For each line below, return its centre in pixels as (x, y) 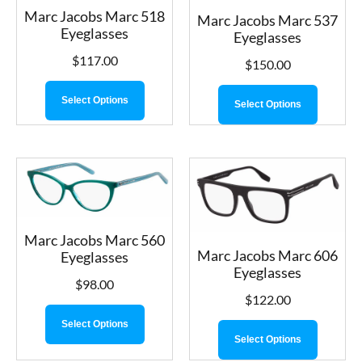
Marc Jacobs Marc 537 (267, 20)
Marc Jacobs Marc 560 (95, 240)
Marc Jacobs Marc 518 (95, 16)
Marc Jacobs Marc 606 (267, 255)
